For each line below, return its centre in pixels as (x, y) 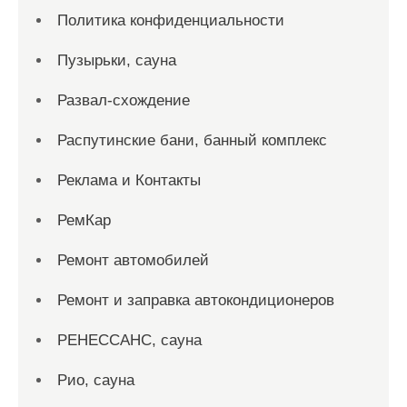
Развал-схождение (124, 100)
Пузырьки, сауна (117, 60)
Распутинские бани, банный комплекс (192, 140)
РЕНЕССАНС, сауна (129, 340)
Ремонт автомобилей (133, 260)
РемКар (84, 220)
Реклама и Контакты (129, 180)
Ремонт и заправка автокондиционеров (196, 300)
